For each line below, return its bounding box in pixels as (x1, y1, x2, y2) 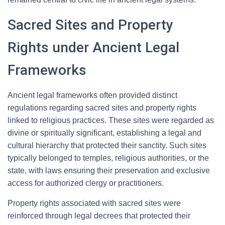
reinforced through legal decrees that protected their (8, 211, 190, 220)
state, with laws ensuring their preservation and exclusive (8, 166, 210, 175)
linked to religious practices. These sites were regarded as (8, 116, 214, 125)
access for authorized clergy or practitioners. (8, 179, 164, 187)
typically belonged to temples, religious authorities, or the (8, 154, 209, 162)
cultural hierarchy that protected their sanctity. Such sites (8, 141, 206, 150)
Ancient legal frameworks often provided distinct (8, 91, 177, 99)
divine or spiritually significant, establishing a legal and (8, 129, 201, 137)
